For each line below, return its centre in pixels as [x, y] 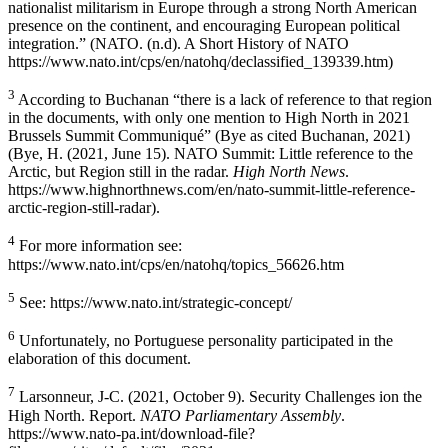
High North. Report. [74, 415]
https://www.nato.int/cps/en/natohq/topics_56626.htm [176, 264]
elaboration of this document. [99, 359]
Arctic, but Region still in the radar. [120, 172]
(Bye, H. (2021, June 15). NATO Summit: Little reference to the [210, 154]
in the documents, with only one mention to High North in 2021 [209, 118]
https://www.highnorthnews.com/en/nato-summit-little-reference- [211, 190]
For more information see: [98, 246]
